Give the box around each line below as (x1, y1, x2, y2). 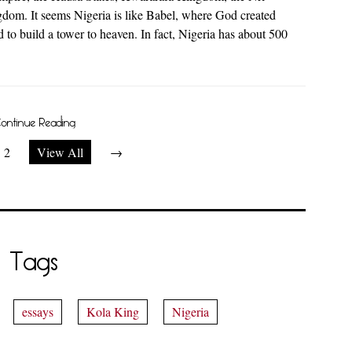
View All (36, 143, 83, 160)
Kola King (86, 302, 139, 320)
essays (22, 302, 53, 320)
